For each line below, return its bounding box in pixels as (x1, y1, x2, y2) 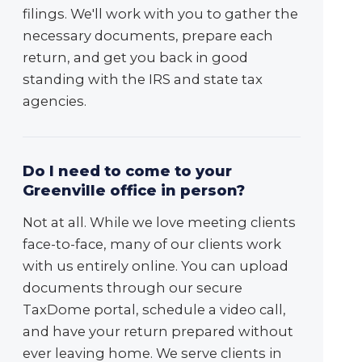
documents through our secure (23, 280, 242, 297)
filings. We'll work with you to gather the (23, 6, 298, 23)
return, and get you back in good (23, 49, 248, 66)
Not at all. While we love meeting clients (23, 214, 296, 231)
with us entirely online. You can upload (23, 258, 288, 275)
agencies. (23, 93, 86, 110)
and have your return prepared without (23, 323, 293, 340)
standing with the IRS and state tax (23, 71, 263, 88)
